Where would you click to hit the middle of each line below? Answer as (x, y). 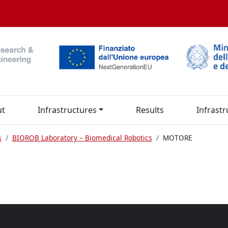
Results (150, 110)
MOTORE (178, 138)
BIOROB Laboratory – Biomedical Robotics (82, 138)
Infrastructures (67, 110)
